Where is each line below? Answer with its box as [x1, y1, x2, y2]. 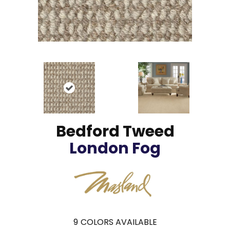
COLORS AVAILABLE [80, 216, 157, 228]
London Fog [69, 138, 161, 159]
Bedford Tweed [55, 121, 175, 142]
